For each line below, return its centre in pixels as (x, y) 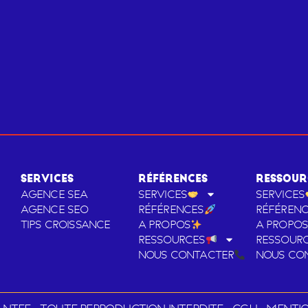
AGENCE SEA (54, 194)
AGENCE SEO (54, 209)
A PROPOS (164, 224)
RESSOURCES (172, 240)
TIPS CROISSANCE (65, 224)
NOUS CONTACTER (186, 255)
